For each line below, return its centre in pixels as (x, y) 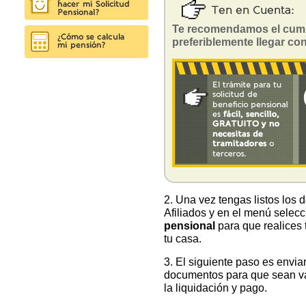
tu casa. (183, 238)
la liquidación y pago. (215, 288)
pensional (190, 225)
